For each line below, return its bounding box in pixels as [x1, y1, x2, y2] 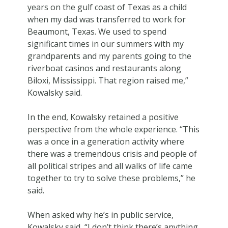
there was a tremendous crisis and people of [27, 148, 197, 159]
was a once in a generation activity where [27, 135, 184, 147]
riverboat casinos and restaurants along [27, 62, 181, 74]
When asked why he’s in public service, [27, 209, 174, 220]
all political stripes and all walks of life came [27, 160, 192, 172]
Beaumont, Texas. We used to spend [27, 25, 166, 37]
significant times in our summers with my [27, 38, 184, 49]
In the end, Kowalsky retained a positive [27, 111, 179, 123]
